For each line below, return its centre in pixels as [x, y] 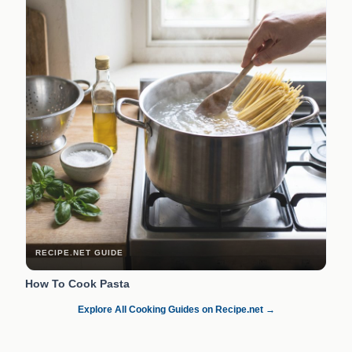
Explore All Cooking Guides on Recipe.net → [176, 309]
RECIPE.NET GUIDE [79, 252]
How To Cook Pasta [77, 283]
